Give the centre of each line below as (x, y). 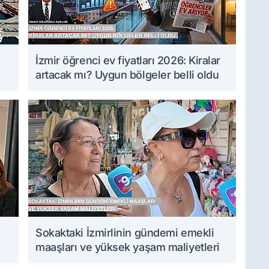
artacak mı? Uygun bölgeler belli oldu (127, 75)
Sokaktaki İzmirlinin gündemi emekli (125, 233)
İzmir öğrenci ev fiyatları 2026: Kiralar (128, 61)
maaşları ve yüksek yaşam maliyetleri (128, 247)
